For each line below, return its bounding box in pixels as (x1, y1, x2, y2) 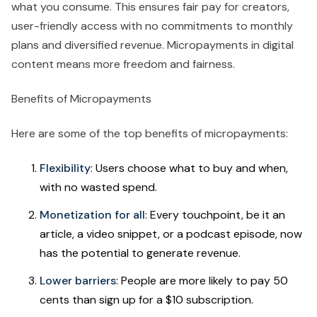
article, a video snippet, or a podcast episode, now (40, 226, 302, 242)
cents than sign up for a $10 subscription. (40, 292, 253, 308)
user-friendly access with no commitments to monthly (11, 18, 293, 34)
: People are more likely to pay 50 (116, 273, 288, 289)
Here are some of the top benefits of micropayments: (11, 126, 288, 142)
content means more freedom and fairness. (11, 57, 238, 72)
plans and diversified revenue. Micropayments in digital (11, 38, 294, 53)
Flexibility (40, 161, 91, 176)
